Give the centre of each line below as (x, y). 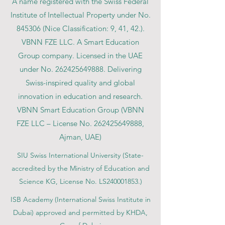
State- (134, 155)
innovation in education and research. (80, 96)
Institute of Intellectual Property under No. (80, 15)
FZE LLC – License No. (55, 123)
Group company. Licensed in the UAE (80, 55)
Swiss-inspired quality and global (80, 83)
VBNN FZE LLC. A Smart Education (80, 42)
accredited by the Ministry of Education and (80, 168)
